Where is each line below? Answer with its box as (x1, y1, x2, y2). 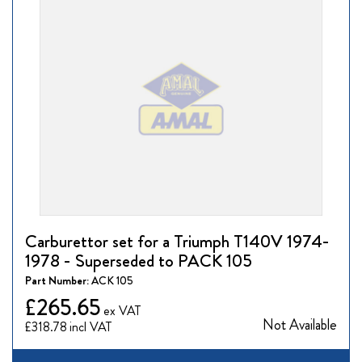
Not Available (263, 314, 337, 336)
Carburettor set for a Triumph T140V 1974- (25, 229, 330, 255)
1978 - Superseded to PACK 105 (25, 248, 252, 274)
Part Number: (25, 272, 91, 289)
